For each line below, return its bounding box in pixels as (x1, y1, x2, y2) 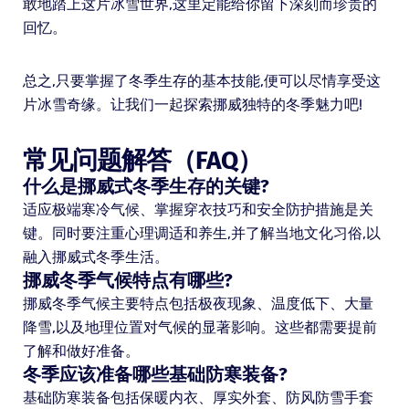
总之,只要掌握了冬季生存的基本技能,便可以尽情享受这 (22, 72, 381, 90)
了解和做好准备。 (22, 342, 140, 361)
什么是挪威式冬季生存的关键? (22, 175, 269, 198)
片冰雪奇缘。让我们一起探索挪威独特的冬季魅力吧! (22, 96, 362, 114)
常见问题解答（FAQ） (22, 145, 262, 176)
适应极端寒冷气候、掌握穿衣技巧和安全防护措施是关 (22, 201, 373, 219)
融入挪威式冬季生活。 (22, 248, 169, 267)
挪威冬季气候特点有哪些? (22, 269, 233, 292)
